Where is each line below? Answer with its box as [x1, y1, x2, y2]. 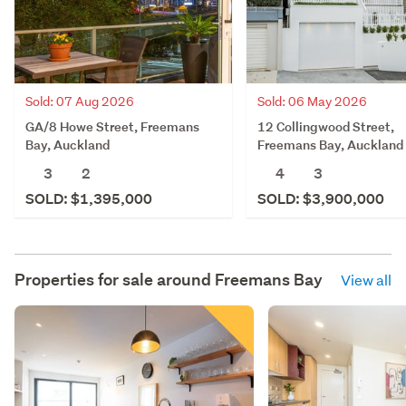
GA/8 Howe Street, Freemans [25, 117, 199, 135]
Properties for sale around [14, 268, 215, 290]
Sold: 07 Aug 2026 [25, 92, 134, 110]
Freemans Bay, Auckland [257, 135, 403, 153]
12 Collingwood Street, [257, 117, 394, 135]
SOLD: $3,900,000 [257, 188, 384, 208]
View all [341, 269, 391, 289]
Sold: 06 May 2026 [257, 92, 367, 110]
